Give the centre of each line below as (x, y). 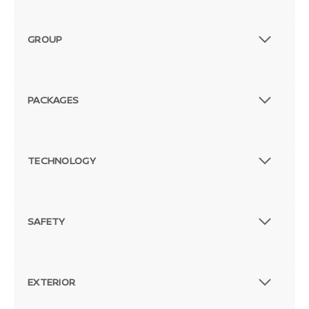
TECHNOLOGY (62, 161)
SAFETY (47, 221)
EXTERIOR (52, 282)
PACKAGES (53, 100)
